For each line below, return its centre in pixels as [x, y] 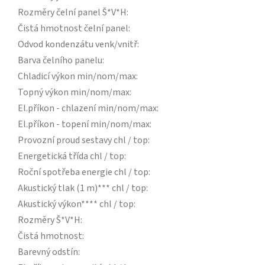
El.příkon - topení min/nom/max [84, 125]
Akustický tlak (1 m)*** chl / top [82, 188]
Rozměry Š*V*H [49, 220]
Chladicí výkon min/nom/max [77, 77]
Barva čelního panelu [60, 61]
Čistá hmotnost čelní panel [73, 29]
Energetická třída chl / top [71, 156]
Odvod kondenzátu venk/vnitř [77, 45]
